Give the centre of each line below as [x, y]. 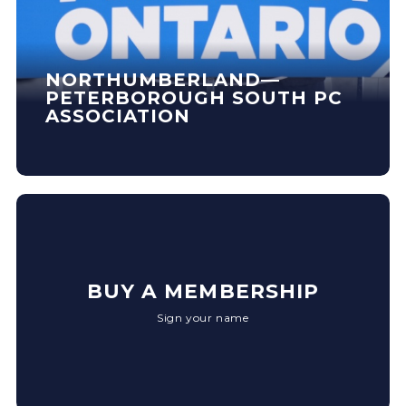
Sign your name [203, 318]
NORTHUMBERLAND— [163, 80]
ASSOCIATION [118, 116]
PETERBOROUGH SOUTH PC [194, 98]
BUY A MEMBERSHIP [203, 291]
